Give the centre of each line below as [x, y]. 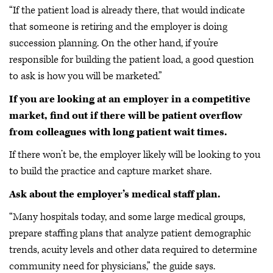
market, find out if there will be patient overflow [126, 115]
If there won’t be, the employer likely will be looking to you [135, 155]
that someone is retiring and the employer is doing [118, 27]
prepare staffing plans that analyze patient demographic [130, 234]
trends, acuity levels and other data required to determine [133, 250]
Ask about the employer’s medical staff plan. [115, 194]
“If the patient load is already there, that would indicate [127, 11]
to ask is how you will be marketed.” [86, 76]
